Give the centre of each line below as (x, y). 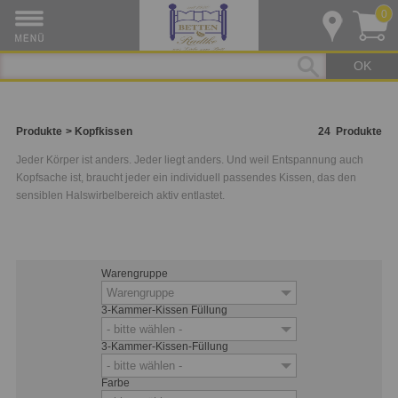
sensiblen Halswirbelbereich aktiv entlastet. (120, 195)
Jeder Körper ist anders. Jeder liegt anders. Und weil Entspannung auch (190, 160)
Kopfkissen (104, 131)
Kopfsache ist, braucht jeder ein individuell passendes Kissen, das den (186, 178)
